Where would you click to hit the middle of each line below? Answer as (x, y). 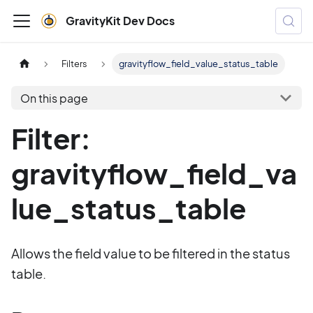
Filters (75, 64)
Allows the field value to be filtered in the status (151, 253)
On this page (54, 98)
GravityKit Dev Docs (120, 21)
